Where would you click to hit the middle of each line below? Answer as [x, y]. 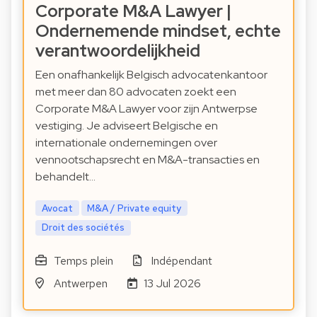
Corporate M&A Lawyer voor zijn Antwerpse [146, 108]
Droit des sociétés [83, 227]
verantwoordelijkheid [118, 50]
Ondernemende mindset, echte [158, 30]
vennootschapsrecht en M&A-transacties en [148, 159]
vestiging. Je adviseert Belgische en [127, 125]
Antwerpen [80, 284]
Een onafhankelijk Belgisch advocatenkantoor [151, 74]
